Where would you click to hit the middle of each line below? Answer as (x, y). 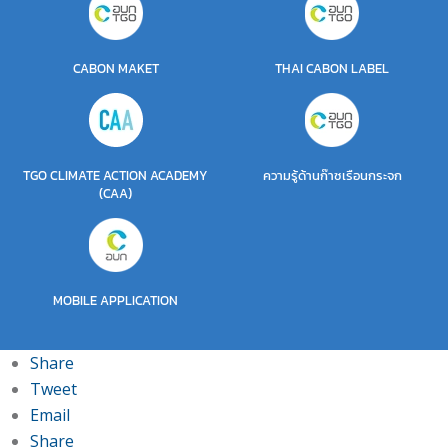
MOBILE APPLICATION (116, 301)
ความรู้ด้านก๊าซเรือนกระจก (332, 176)
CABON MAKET (115, 69)
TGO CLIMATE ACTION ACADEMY (116, 176)
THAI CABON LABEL (332, 69)
